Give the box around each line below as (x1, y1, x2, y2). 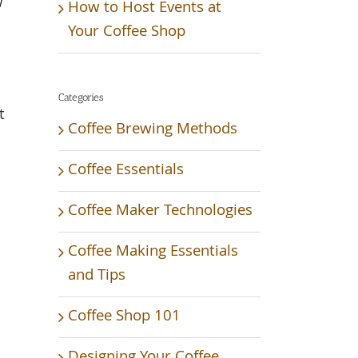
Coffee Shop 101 (68, 304, 181, 330)
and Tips (68, 263, 125, 289)
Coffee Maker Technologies (68, 198, 253, 225)
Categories (58, 90, 103, 103)
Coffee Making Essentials (68, 239, 238, 265)
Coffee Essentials (68, 157, 184, 184)
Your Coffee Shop (68, 19, 185, 46)
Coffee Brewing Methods (68, 117, 237, 143)
